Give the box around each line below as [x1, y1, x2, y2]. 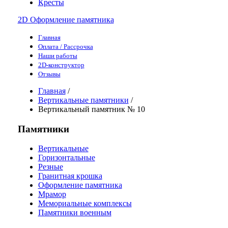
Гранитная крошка [38, 172, 102, 181]
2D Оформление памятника [17, 15, 114, 24]
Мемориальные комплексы [38, 199, 132, 208]
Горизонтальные [38, 153, 95, 162]
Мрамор [38, 190, 66, 199]
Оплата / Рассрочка [38, 42, 93, 50]
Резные [38, 162, 63, 172]
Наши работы [38, 51, 77, 60]
